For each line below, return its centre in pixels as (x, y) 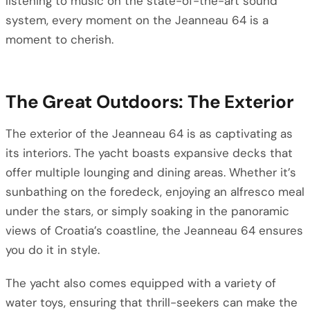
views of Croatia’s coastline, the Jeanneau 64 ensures (154, 230)
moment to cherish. (60, 39)
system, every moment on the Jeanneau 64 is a (137, 20)
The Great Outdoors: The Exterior (150, 102)
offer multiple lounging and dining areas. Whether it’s (151, 172)
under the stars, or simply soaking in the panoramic (147, 211)
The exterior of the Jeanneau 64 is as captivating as (149, 134)
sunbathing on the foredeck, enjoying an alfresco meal (155, 192)
